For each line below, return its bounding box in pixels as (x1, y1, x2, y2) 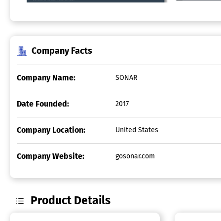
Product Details (31, 194, 111, 208)
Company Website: (17, 151, 84, 161)
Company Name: (17, 73, 75, 83)
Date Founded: (17, 99, 69, 109)
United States (115, 126, 158, 135)
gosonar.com (115, 152, 155, 161)
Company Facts (32, 45, 92, 57)
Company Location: (17, 125, 85, 135)
